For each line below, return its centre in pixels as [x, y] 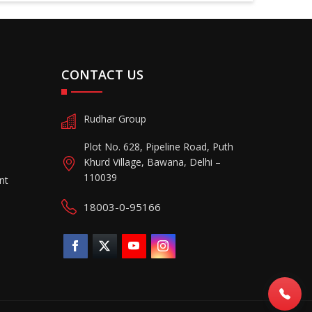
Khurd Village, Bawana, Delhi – [152, 162]
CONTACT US [102, 74]
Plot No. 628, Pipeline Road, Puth [158, 146]
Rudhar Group [115, 119]
